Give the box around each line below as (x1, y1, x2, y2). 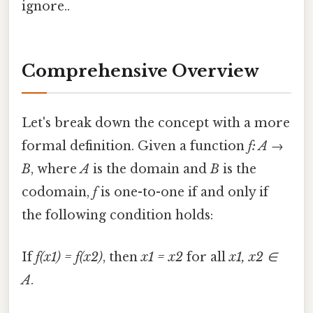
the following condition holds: (22, 208, 213, 224)
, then (103, 249, 141, 265)
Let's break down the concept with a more (22, 115, 290, 131)
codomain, (22, 184, 93, 201)
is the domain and (89, 161, 210, 177)
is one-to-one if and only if (97, 184, 268, 201)
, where (31, 161, 80, 177)
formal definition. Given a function (22, 138, 248, 154)
